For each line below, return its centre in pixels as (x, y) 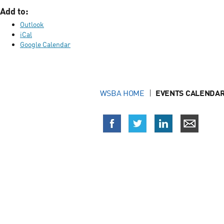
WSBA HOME (122, 93)
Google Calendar (45, 44)
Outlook (32, 24)
